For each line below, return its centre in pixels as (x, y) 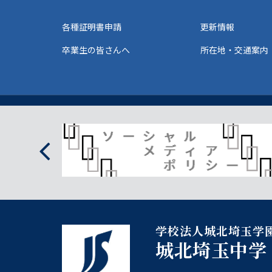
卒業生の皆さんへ (96, 50)
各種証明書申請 (92, 27)
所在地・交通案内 (235, 50)
